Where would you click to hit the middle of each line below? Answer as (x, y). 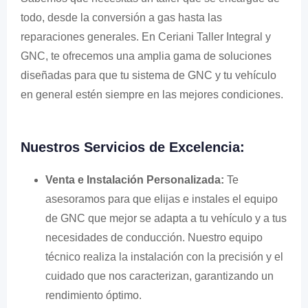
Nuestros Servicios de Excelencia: (133, 147)
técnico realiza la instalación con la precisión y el (164, 257)
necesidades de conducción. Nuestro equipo (154, 238)
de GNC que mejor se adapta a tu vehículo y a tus (166, 218)
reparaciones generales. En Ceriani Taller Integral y (146, 37)
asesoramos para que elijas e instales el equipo (162, 199)
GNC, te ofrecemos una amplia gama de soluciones (146, 56)
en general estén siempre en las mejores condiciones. (152, 95)
